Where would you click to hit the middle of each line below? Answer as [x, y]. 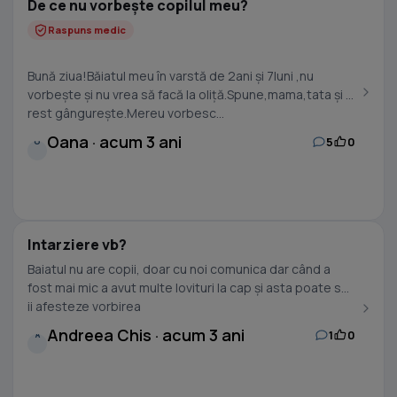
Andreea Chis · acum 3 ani [146, 335]
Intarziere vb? [77, 245]
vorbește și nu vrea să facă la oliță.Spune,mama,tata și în [191, 94]
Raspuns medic [87, 30]
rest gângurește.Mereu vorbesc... [126, 113]
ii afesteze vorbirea [84, 306]
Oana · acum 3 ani [114, 142]
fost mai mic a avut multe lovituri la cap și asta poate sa [188, 288]
